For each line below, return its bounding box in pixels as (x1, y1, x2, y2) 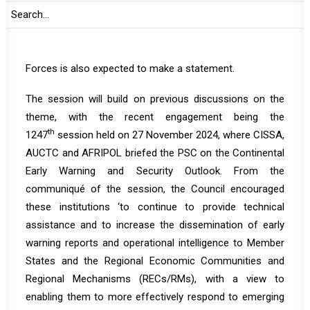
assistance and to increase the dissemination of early (26, 219, 284, 231)
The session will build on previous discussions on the (26, 93, 284, 105)
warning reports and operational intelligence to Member (26, 237, 284, 249)
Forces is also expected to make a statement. (26, 62, 235, 75)
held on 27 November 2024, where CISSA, (93, 129, 284, 141)
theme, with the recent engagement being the (26, 111, 284, 123)
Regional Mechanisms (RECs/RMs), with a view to (26, 273, 284, 285)
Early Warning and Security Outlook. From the (26, 165, 284, 177)
